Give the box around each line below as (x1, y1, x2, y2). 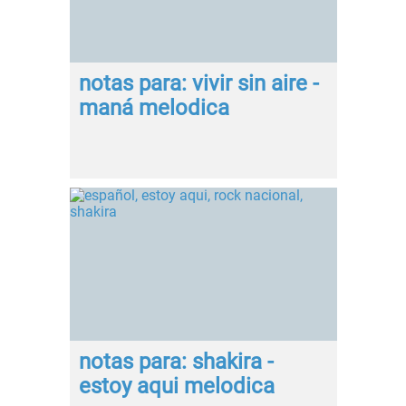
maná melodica (78, 95, 229, 121)
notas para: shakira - (78, 349, 274, 375)
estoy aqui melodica (78, 373, 275, 400)
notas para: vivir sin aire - (78, 71, 319, 97)
